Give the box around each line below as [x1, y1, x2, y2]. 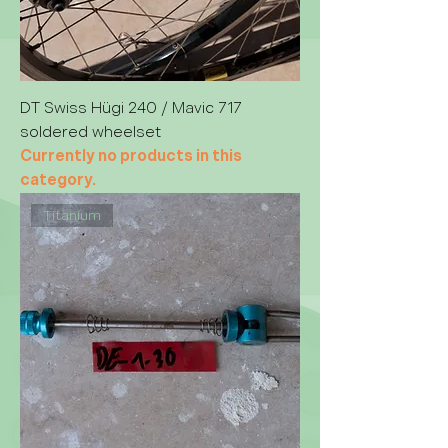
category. [20, 171, 96, 190]
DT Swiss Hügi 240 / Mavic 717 [20, 99, 242, 118]
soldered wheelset [20, 123, 161, 142]
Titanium [43, 207, 102, 225]
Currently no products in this [20, 147, 242, 166]
